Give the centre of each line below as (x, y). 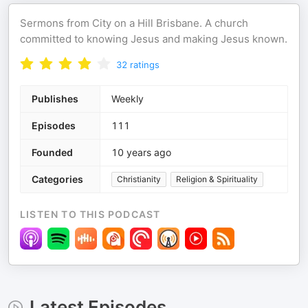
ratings (145, 65)
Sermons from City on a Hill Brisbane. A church (134, 23)
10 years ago (141, 152)
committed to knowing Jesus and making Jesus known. (154, 39)
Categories (57, 179)
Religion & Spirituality (217, 179)
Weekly (128, 99)
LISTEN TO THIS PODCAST (90, 214)
